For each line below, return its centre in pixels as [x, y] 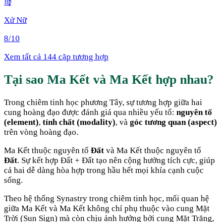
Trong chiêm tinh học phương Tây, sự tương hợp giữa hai [103, 102]
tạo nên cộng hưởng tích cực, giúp [156, 160]
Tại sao [26, 79]
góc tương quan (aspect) [173, 122]
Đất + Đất [77, 160]
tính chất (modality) [79, 122]
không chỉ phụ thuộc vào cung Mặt [147, 208]
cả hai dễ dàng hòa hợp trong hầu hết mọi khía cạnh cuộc [104, 170]
